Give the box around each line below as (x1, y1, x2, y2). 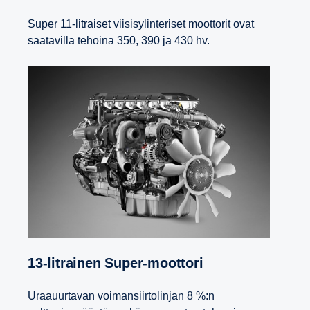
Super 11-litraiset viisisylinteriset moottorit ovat (28, 18, 254, 30)
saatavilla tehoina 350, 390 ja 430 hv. (28, 35, 210, 47)
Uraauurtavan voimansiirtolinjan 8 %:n (28, 289, 215, 302)
